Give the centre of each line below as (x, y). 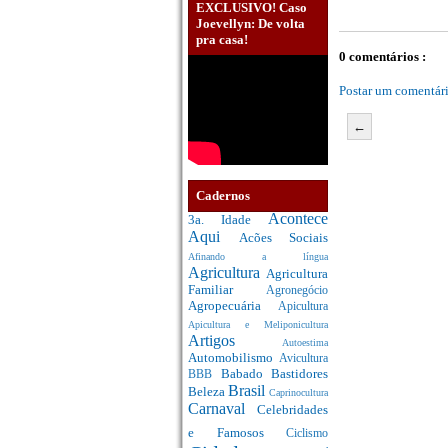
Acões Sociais (283, 238)
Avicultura (303, 359)
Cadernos (223, 195)
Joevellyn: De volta (250, 24)
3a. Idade (228, 220)
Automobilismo (233, 358)
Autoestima (305, 343)
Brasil (248, 391)
